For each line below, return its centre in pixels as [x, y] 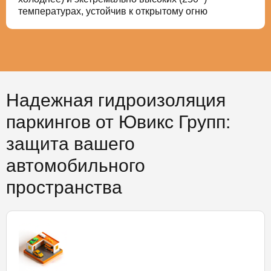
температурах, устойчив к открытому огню [113, 11]
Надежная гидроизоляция [116, 100]
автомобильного [76, 165]
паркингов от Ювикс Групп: [118, 122]
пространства [64, 187]
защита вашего [70, 143]
